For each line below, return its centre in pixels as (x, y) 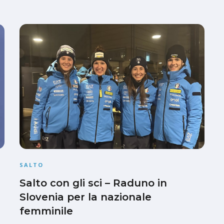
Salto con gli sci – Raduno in (93, 183)
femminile (46, 211)
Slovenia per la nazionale (85, 197)
